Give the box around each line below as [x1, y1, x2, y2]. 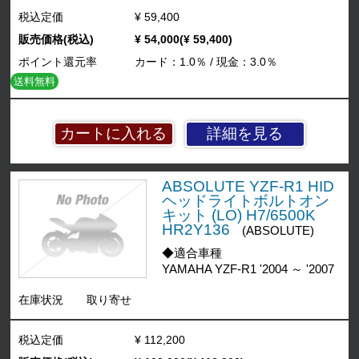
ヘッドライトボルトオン [161, 192, 329, 209]
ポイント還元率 [18, 54, 98, 68]
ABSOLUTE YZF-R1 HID [161, 177, 334, 195]
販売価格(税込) [18, 32, 95, 46]
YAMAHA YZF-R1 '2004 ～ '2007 [161, 262, 334, 276]
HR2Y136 [161, 220, 230, 238]
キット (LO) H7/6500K [161, 206, 316, 224]
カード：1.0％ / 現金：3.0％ [134, 54, 277, 68]
